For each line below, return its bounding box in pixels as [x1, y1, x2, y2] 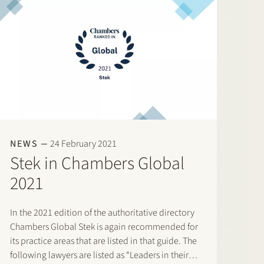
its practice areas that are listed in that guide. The [9, 234, 197, 247]
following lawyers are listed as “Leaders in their [9, 248, 189, 262]
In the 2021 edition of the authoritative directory [9, 206, 194, 219]
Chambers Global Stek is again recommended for [9, 220, 198, 233]
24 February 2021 [49, 137, 117, 150]
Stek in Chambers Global [9, 150, 184, 176]
